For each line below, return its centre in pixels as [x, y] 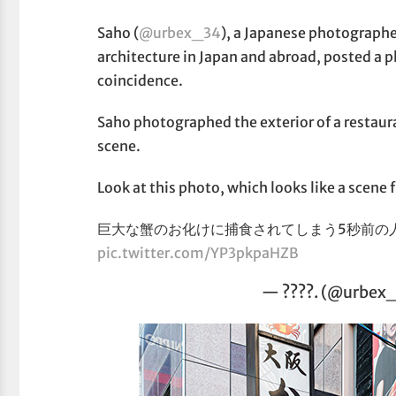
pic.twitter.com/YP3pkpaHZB [198, 252]
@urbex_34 [180, 32]
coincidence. [141, 80]
